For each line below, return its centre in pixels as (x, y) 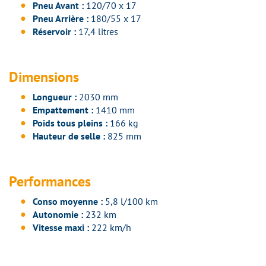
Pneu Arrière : (61, 19)
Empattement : (63, 110)
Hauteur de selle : (69, 136)
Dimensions (47, 77)
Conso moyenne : (68, 202)
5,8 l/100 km (132, 202)
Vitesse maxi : (61, 228)
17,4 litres (97, 32)
